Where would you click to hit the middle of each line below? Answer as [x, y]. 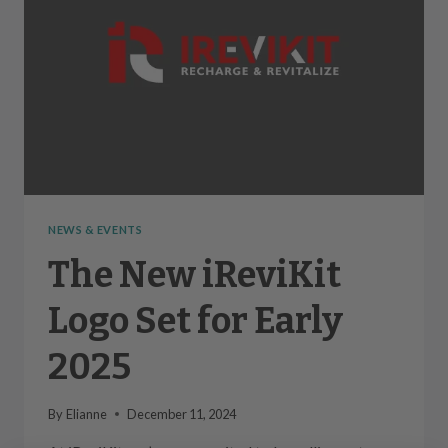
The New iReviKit [194, 274]
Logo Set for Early [195, 320]
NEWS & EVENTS [95, 229]
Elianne [87, 413]
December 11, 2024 [182, 413]
